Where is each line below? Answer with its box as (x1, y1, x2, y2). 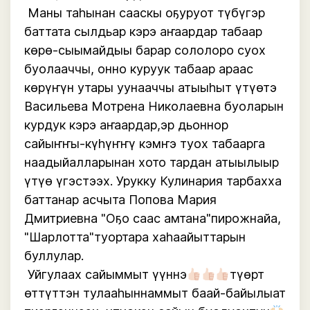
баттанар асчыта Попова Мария (24, 192, 217, 207)
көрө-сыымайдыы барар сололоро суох (24, 43, 266, 57)
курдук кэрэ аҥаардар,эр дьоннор (24, 118, 228, 132)
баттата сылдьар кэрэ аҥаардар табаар (24, 24, 262, 39)
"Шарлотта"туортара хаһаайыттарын (24, 230, 246, 244)
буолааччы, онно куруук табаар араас (24, 62, 253, 76)
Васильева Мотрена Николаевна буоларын (24, 99, 284, 113)
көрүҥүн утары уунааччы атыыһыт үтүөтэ (24, 80, 277, 95)
